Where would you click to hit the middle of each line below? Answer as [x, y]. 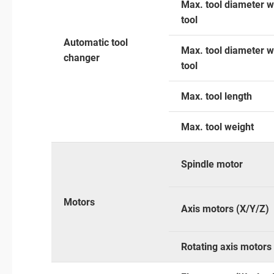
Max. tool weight [217, 127]
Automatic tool [96, 42]
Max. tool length [217, 96]
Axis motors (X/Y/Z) [225, 209]
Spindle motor [212, 164]
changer [82, 57]
